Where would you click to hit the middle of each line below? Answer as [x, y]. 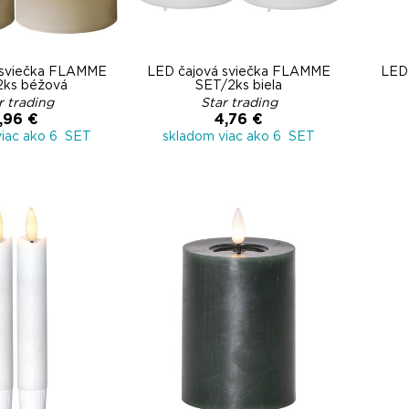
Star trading [239, 103]
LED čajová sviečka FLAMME [239, 72]
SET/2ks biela [239, 86]
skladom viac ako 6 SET [239, 137]
